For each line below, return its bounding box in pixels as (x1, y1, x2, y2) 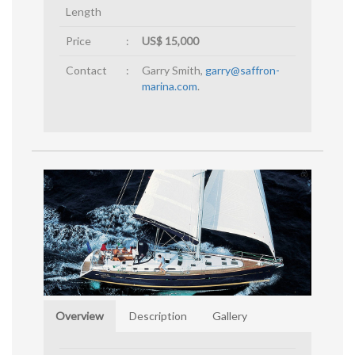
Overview (55, 308, 104, 323)
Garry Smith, (142, 63, 205, 78)
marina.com (142, 79, 197, 94)
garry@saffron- (205, 63, 280, 78)
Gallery (212, 308, 247, 323)
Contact (66, 63, 107, 78)
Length (66, 5, 101, 19)
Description (129, 308, 187, 323)
